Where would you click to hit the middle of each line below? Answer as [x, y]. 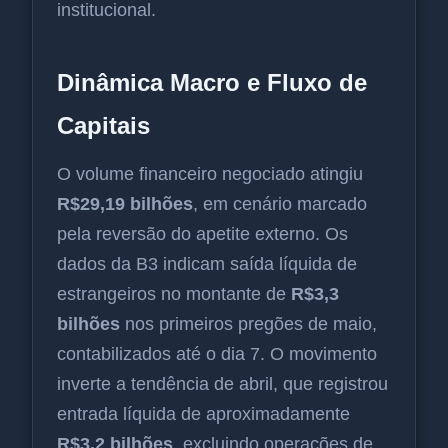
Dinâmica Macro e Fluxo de [212, 83]
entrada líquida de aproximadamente [203, 414]
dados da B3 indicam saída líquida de [207, 264]
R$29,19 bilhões [125, 204]
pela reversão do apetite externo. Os [202, 234]
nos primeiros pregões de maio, [248, 324]
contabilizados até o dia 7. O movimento [217, 354]
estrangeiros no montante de [174, 294]
